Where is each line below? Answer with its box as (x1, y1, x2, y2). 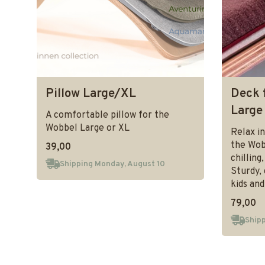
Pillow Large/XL (46, 86, 136, 102)
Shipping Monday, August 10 (60, 159, 165, 169)
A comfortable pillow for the (46, 109, 169, 122)
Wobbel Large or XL (46, 122, 130, 135)
